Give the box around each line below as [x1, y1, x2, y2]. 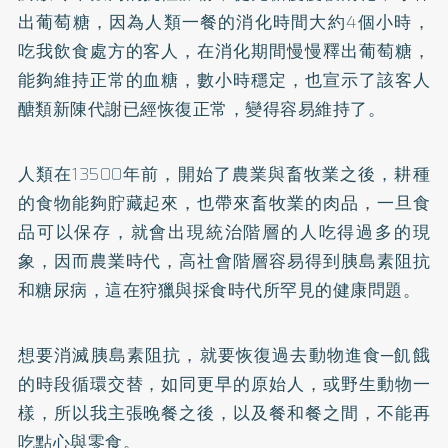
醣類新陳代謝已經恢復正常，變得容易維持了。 [17, 96, 386, 122]
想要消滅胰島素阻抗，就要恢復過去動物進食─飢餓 [17, 342, 431, 368]
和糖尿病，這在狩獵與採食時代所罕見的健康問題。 [17, 277, 421, 303]
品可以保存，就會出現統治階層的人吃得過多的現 [17, 219, 431, 245]
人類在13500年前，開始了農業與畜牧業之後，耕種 [17, 161, 431, 187]
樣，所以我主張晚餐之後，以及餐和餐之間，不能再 [17, 400, 431, 426]
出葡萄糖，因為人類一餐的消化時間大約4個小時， [17, 9, 431, 35]
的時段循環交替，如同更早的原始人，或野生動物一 [17, 371, 431, 397]
